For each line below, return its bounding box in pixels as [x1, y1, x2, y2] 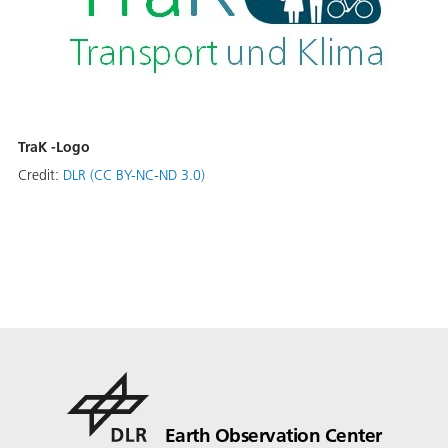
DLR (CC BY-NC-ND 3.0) [63, 166, 205, 184]
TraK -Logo [18, 138, 90, 156]
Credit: [18, 166, 63, 184]
